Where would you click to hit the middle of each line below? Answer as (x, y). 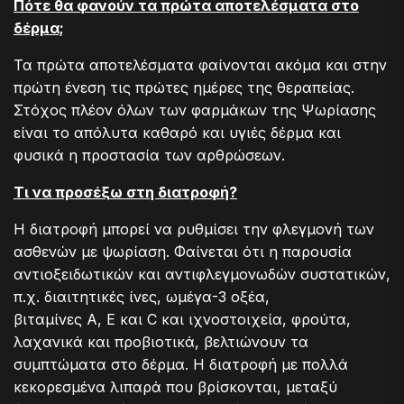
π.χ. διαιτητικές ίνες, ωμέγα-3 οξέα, (142, 296)
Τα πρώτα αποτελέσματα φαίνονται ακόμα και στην (200, 64)
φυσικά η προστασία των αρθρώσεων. (149, 155)
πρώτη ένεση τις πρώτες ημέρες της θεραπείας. (184, 87)
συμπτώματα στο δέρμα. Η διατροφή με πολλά (181, 364)
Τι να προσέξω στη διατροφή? (125, 192)
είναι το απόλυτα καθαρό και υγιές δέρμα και (177, 132)
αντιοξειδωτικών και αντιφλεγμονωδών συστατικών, (202, 274)
